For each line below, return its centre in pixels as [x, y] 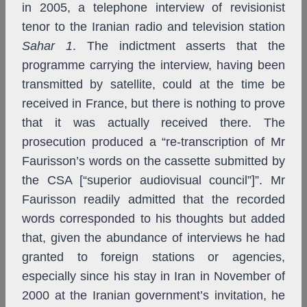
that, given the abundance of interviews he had [153, 238]
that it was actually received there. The [153, 123]
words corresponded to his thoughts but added [153, 219]
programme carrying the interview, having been [153, 65]
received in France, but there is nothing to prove [153, 104]
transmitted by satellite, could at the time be [153, 85]
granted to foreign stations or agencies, [153, 257]
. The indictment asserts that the [179, 46]
